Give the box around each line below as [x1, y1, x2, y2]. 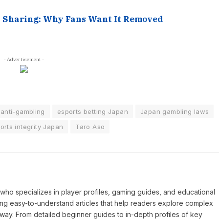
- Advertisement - [4, 56, 44, 63]
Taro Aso [75, 123, 105, 131]
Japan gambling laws [140, 108, 209, 116]
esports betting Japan [57, 108, 129, 116]
